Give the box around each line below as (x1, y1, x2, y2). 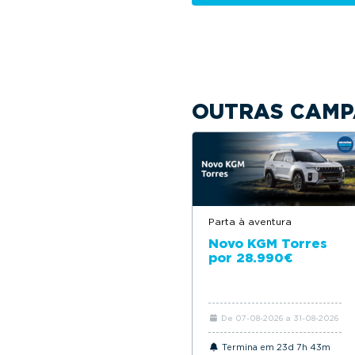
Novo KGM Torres (208, 235, 327, 251)
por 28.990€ (208, 250, 292, 265)
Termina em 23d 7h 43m (219, 341, 330, 353)
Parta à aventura (208, 215, 292, 227)
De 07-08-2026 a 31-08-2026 (218, 312, 339, 323)
